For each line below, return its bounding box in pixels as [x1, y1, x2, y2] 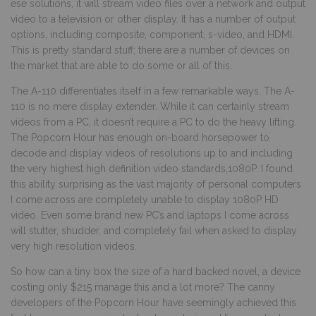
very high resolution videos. [11, 240, 137, 252]
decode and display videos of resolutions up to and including [11, 147, 293, 159]
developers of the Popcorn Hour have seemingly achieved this [11, 296, 296, 308]
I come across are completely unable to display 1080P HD [11, 193, 279, 205]
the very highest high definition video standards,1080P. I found [11, 162, 293, 174]
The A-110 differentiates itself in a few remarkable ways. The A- [11, 85, 295, 97]
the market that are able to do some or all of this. [11, 59, 232, 71]
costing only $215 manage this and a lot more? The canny [11, 281, 275, 293]
